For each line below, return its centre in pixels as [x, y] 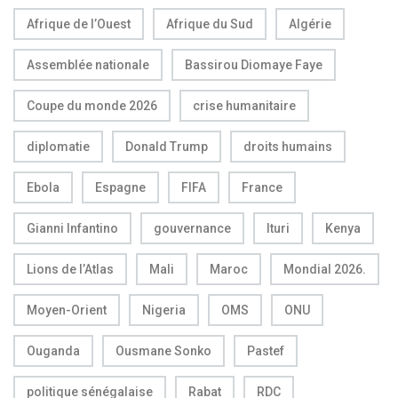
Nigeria [164, 310]
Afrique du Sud [210, 24]
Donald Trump [167, 146]
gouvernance [192, 228]
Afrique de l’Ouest [79, 24]
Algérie [310, 24]
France [262, 187]
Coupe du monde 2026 [92, 105]
